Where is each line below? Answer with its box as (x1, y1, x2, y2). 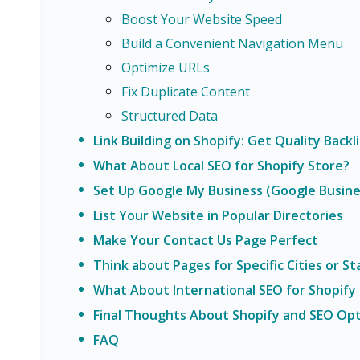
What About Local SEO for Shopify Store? (93, 157, 350, 174)
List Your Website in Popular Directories (93, 207, 343, 224)
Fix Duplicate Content (121, 83, 250, 100)
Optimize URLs (121, 59, 210, 76)
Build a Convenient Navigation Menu (121, 35, 343, 52)
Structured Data (121, 107, 218, 125)
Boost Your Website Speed (121, 10, 282, 28)
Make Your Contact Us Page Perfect (93, 231, 318, 249)
